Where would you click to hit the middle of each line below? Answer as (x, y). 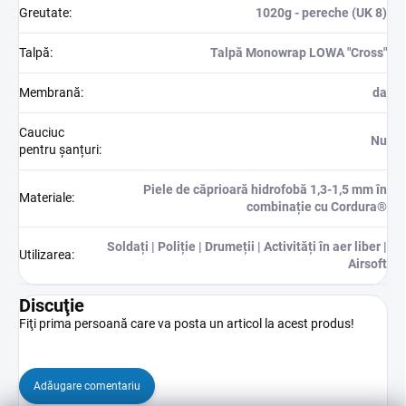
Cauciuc (42, 133)
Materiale (45, 198)
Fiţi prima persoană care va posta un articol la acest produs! (187, 324)
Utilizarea (45, 255)
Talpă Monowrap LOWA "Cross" (299, 53)
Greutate (44, 13)
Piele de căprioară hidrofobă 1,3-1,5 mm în (265, 190)
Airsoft (367, 264)
